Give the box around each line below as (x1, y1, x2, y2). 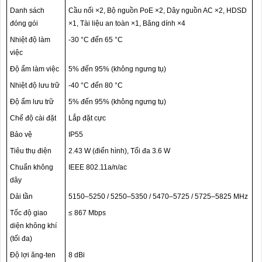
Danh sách (10, 6, 44, 15)
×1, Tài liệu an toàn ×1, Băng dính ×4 (68, 19, 185, 28)
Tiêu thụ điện (10, 147, 51, 156)
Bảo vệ (10, 130, 32, 139)
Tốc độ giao (10, 209, 47, 218)
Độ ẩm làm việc (10, 65, 59, 74)
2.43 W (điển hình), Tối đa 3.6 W (68, 147, 170, 156)
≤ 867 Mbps (68, 209, 106, 218)
